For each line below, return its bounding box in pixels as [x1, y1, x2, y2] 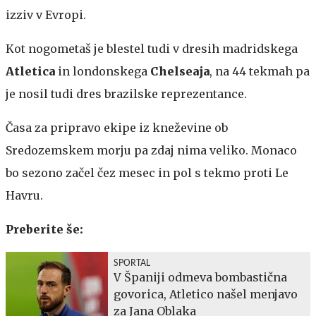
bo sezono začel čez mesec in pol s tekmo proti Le [6, 165, 288, 180]
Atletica [6, 63, 58, 78]
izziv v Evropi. [6, 7, 86, 22]
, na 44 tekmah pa [209, 63, 310, 78]
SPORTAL [114, 258, 150, 267]
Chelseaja [150, 63, 209, 78]
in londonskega [58, 63, 150, 78]
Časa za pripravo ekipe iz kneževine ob [6, 120, 228, 135]
